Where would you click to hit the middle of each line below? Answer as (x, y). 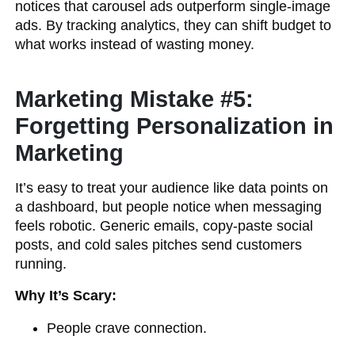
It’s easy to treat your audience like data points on (172, 188)
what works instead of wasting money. (135, 44)
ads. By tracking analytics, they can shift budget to (174, 25)
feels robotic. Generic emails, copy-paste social (164, 226)
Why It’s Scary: (66, 296)
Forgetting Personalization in (175, 126)
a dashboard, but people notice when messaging (169, 207)
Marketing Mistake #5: (135, 99)
